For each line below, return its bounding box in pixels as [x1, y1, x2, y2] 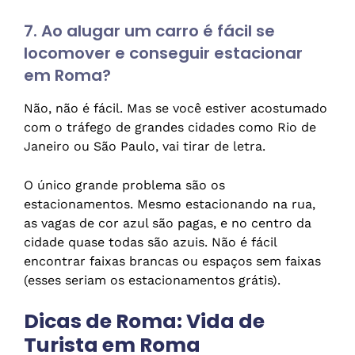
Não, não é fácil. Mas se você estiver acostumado [24, 101, 327, 116]
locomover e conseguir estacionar [24, 42, 303, 65]
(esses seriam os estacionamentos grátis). [24, 273, 281, 288]
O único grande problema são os [24, 177, 225, 193]
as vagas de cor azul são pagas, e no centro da [24, 216, 311, 231]
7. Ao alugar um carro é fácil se [24, 20, 275, 43]
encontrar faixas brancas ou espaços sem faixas [24, 254, 321, 269]
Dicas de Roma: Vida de [24, 307, 265, 336]
